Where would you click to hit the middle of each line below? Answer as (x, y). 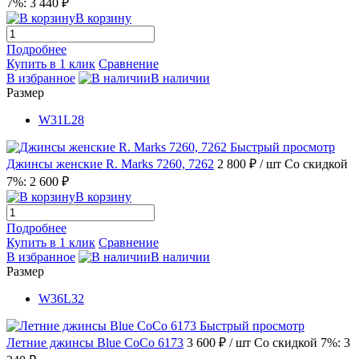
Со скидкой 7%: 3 (302, 342)
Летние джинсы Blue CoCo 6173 (95, 342)
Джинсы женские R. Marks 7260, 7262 (110, 163)
